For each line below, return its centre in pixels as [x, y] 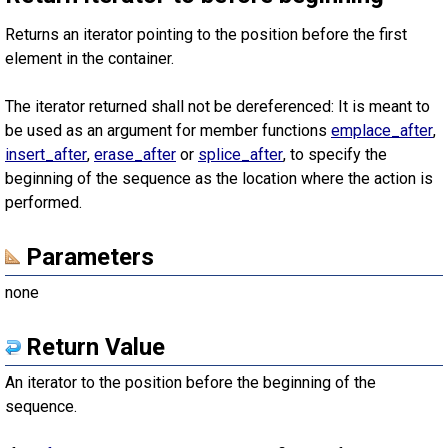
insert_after [46, 154]
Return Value [95, 347]
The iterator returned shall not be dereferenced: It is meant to [217, 106]
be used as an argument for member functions [168, 130]
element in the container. [89, 58]
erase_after [135, 154]
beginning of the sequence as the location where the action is [219, 178]
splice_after [240, 154]
